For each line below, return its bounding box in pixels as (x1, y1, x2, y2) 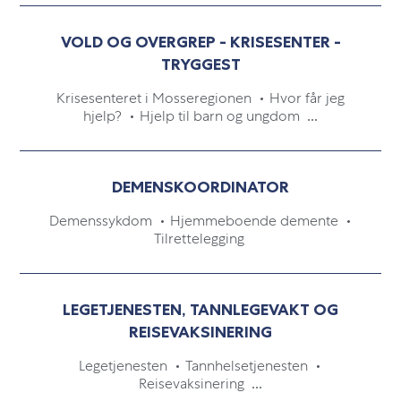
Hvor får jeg (269, 89, 345, 107)
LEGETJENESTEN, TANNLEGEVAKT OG (63, 300, 338, 320)
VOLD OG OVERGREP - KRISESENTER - (60, 32, 341, 52)
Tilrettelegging (153, 229, 248, 248)
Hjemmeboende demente (169, 211, 342, 230)
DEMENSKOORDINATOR (112, 177, 289, 197)
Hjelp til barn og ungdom (140, 107, 303, 125)
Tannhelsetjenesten (185, 356, 311, 375)
